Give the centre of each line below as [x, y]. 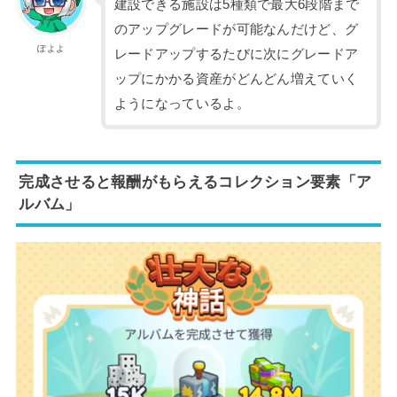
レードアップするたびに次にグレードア [236, 54]
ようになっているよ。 [182, 103]
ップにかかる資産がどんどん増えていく [236, 78]
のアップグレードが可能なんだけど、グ [236, 29]
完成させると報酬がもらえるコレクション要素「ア [195, 182]
